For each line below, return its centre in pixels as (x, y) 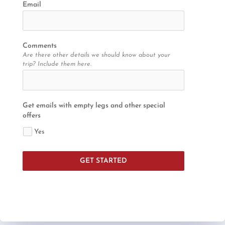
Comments (39, 46)
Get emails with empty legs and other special (94, 105)
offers (31, 116)
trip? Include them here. (57, 65)
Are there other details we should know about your (96, 55)
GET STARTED (104, 161)
